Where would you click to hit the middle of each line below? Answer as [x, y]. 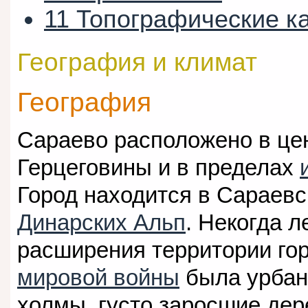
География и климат [137, 62]
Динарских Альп [101, 223]
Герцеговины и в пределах [158, 168]
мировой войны [98, 278]
